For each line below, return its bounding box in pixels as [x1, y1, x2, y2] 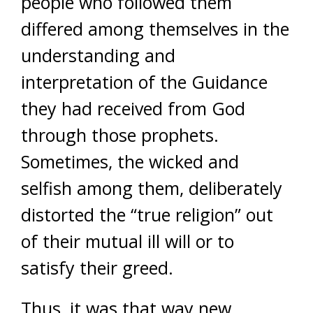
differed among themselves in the [21, 17, 289, 41]
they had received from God [21, 96, 245, 120]
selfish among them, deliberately [21, 176, 282, 200]
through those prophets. [21, 123, 219, 147]
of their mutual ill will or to [21, 229, 234, 253]
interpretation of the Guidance [21, 70, 268, 94]
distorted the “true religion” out [21, 203, 273, 226]
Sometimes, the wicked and [21, 150, 239, 173]
